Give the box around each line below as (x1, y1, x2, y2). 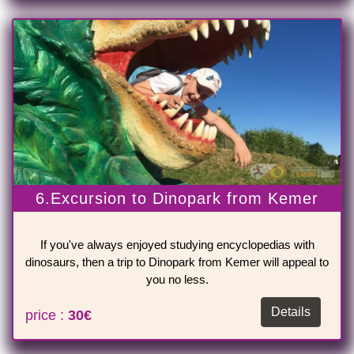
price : (25, 307, 68, 324)
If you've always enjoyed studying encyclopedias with (40, 238, 314, 252)
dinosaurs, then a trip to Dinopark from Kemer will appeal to (25, 255, 329, 269)
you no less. (145, 273, 209, 287)
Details (271, 305, 311, 319)
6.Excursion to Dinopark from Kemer (36, 190, 318, 208)
